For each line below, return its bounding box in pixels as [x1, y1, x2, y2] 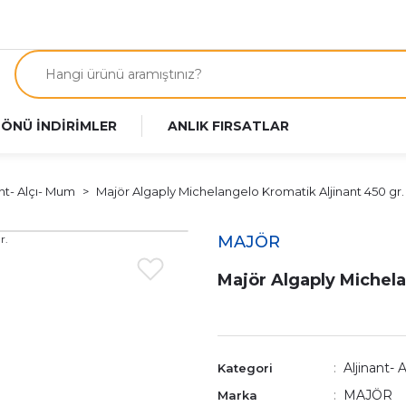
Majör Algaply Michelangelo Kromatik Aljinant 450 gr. [96, 184, 404, 198]
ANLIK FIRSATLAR [168, 118, 289, 134]
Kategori [217, 361, 273, 375]
